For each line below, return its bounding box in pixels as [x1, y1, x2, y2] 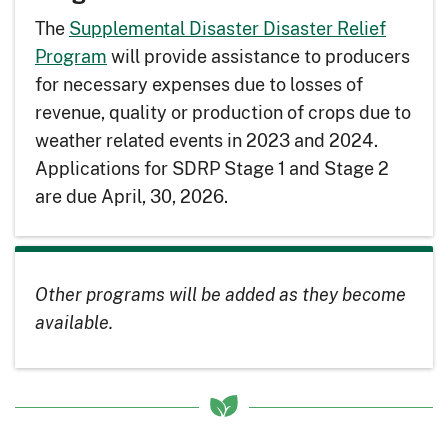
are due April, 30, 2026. [35, 183, 228, 210]
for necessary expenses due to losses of [35, 71, 363, 98]
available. [35, 311, 113, 334]
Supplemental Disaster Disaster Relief [69, 15, 386, 42]
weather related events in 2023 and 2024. [35, 127, 378, 154]
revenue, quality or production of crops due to [35, 99, 411, 126]
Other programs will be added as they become [35, 283, 406, 306]
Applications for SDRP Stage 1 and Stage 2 [35, 155, 389, 182]
